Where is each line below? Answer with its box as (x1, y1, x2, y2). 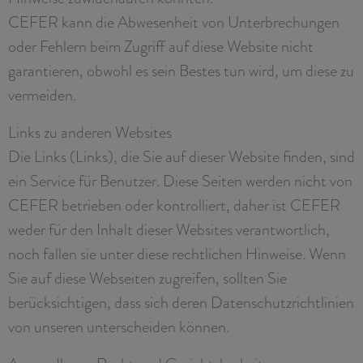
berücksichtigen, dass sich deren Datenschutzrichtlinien (8, 290, 354, 314)
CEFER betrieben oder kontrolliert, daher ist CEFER (8, 193, 340, 216)
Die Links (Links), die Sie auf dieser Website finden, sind (8, 144, 355, 168)
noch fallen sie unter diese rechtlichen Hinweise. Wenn (8, 241, 346, 265)
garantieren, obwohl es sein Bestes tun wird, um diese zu (8, 58, 354, 82)
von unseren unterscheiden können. (8, 314, 229, 338)
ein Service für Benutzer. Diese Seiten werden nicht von (8, 169, 352, 192)
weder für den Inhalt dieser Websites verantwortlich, (8, 217, 330, 241)
